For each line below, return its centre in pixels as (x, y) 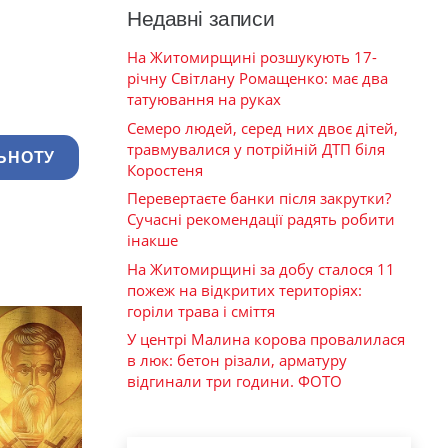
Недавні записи (201, 19)
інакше (152, 240)
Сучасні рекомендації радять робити (261, 219)
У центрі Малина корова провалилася (266, 339)
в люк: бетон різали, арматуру (237, 360)
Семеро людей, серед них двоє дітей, (262, 127)
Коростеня (165, 169)
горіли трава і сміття (201, 310)
